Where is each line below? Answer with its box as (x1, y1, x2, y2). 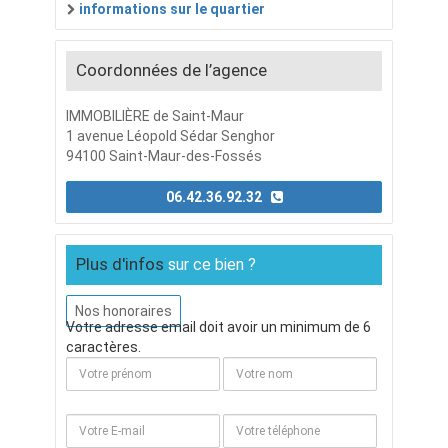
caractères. (66, 338, 141, 355)
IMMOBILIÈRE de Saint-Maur (66, 107, 244, 124)
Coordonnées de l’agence (76, 59, 267, 80)
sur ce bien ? (168, 254, 256, 274)
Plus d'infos (76, 253, 168, 274)
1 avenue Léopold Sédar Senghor (66, 127, 275, 144)
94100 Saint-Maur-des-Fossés (66, 147, 262, 164)
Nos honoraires (75, 302, 172, 319)
